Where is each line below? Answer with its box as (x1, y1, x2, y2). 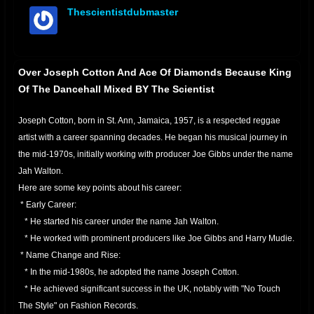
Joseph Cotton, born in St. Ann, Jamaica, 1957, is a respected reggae (18, 116, 280, 125)
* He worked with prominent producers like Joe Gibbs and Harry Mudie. (18, 233, 294, 243)
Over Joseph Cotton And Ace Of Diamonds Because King (18, 67, 292, 78)
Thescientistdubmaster (67, 6, 178, 18)
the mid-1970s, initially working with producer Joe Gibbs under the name (18, 149, 293, 159)
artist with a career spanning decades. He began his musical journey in (18, 132, 287, 142)
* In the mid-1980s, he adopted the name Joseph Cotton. (18, 267, 239, 277)
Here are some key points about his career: (18, 183, 182, 193)
